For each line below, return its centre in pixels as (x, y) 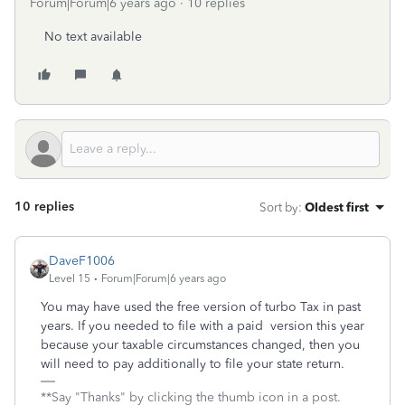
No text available (93, 37)
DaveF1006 (82, 261)
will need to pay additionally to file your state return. (193, 364)
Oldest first (337, 207)
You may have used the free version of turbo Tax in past (201, 307)
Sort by (279, 207)
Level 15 (70, 278)
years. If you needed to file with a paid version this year (202, 326)
